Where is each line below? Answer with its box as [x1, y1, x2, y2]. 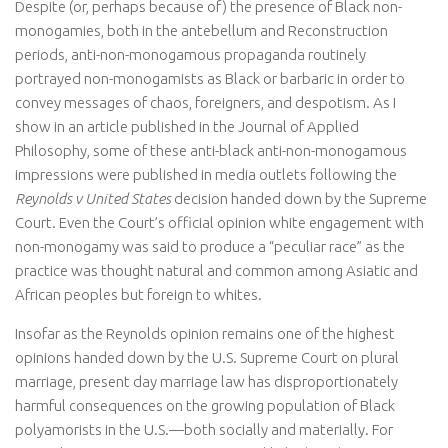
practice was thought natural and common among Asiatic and [15, 262, 418, 280]
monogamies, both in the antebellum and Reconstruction [15, 22, 388, 40]
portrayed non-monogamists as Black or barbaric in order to [15, 70, 405, 88]
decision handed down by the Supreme [174, 190, 427, 208]
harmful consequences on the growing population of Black [15, 397, 395, 415]
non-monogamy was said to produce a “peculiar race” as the [15, 238, 405, 256]
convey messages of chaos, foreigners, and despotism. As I [15, 94, 396, 112]
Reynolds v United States [15, 190, 174, 208]
